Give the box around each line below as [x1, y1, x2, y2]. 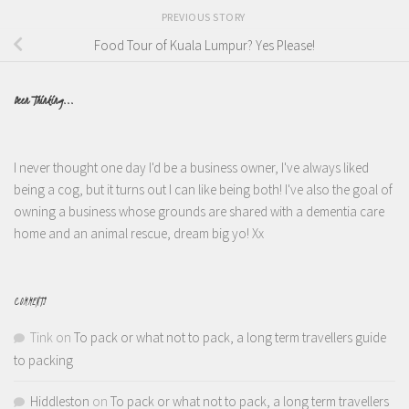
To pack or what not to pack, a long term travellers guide [74, 329, 386, 347]
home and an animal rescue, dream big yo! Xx [14, 225, 264, 243]
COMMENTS [14, 293, 46, 310]
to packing [14, 351, 73, 370]
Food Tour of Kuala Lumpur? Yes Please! [94, 36, 315, 54]
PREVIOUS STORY [161, 10, 248, 25]
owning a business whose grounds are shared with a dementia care [14, 203, 384, 221]
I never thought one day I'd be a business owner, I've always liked [14, 159, 369, 177]
